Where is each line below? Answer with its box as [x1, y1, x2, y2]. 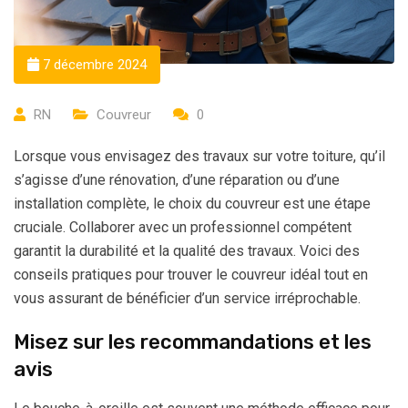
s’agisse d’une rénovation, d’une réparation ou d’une [14, 171, 340, 189]
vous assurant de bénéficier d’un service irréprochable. [14, 290, 361, 307]
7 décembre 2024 [39, 56, 147, 73]
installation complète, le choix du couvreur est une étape [14, 195, 371, 212]
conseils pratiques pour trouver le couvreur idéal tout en [14, 266, 368, 283]
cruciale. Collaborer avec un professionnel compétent [14, 219, 352, 236]
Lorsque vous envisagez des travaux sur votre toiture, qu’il [14, 148, 385, 165]
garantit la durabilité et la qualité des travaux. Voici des [14, 242, 360, 260]
